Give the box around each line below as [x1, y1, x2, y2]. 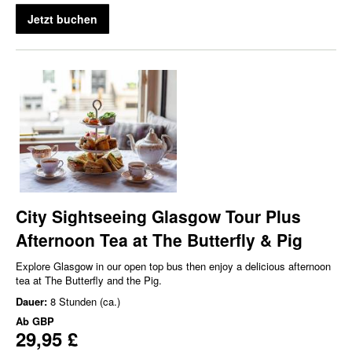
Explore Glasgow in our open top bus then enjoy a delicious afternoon [16, 258, 331, 273]
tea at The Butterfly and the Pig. [16, 272, 162, 288]
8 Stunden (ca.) [50, 293, 120, 309]
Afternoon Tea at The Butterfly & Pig [16, 227, 302, 251]
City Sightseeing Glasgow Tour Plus [16, 203, 301, 228]
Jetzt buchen [27, 10, 97, 27]
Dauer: [16, 293, 50, 309]
